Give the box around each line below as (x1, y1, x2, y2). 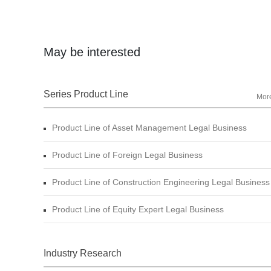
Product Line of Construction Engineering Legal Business (52, 177, 270, 188)
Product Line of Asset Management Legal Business (52, 123, 247, 133)
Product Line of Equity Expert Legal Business (52, 204, 224, 215)
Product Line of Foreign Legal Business (52, 150, 203, 160)
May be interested (44, 45, 140, 59)
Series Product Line (44, 89, 128, 100)
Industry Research (44, 248, 122, 259)
